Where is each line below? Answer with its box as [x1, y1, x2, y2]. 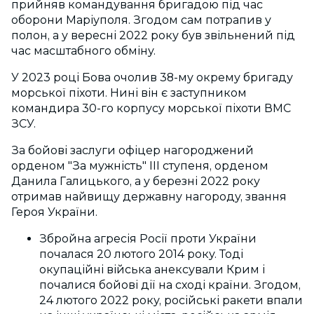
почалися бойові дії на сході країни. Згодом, [39, 278, 301, 292]
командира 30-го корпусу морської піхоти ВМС [11, 102, 291, 115]
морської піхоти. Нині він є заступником [11, 86, 247, 100]
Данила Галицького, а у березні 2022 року [11, 175, 260, 188]
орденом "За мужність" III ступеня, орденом [11, 159, 268, 172]
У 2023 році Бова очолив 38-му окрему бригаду [11, 71, 293, 84]
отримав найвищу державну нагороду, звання [11, 190, 287, 203]
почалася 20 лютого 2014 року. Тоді [39, 247, 243, 261]
